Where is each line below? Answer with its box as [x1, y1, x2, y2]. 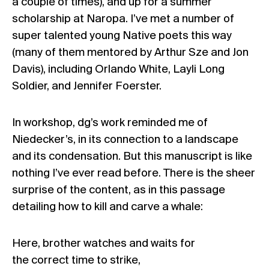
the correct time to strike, [12, 255, 141, 267]
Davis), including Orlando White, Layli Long [12, 64, 225, 76]
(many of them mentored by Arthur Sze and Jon [12, 47, 249, 59]
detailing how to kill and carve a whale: [12, 201, 203, 213]
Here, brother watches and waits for [12, 238, 195, 250]
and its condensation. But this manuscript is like [12, 151, 252, 163]
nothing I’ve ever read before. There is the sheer [12, 168, 255, 180]
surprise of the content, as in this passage [12, 184, 225, 196]
